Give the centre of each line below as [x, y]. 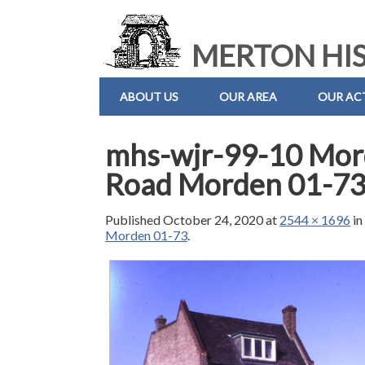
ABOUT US [149, 97]
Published [134, 220]
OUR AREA [248, 97]
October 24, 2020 [213, 220]
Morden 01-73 [147, 235]
